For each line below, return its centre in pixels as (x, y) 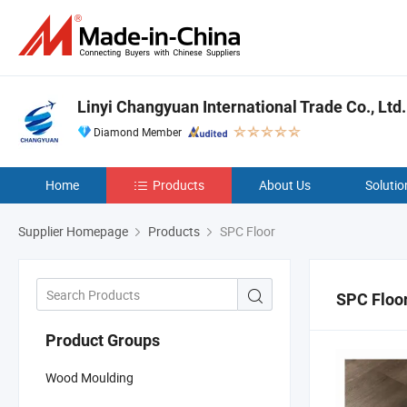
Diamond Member (138, 132)
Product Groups (103, 340)
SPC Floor (246, 231)
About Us (285, 185)
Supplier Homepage (73, 231)
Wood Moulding (89, 377)
